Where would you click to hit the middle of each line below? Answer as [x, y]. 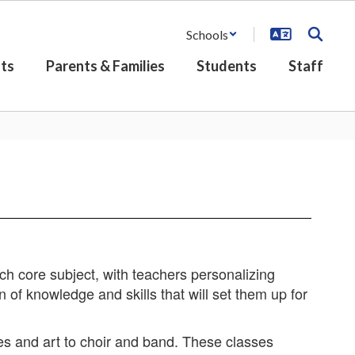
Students [227, 66]
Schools [207, 34]
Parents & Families [105, 66]
